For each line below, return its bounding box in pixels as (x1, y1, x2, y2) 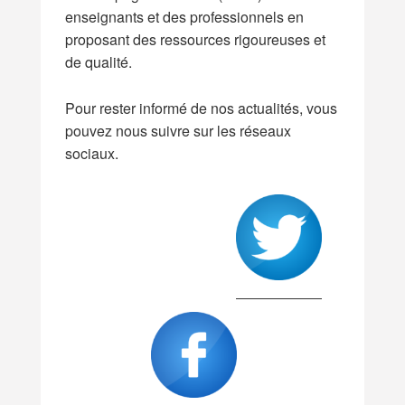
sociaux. (65, 142, 119, 164)
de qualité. (65, 52, 137, 72)
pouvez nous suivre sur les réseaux (65, 119, 292, 141)
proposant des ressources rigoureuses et (65, 29, 326, 50)
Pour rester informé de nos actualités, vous (65, 97, 338, 118)
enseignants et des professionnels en (65, 6, 305, 27)
